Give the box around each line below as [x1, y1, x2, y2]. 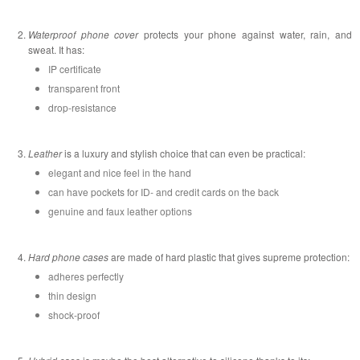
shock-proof [48, 307, 100, 321]
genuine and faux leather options [48, 203, 192, 218]
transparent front [48, 80, 120, 95]
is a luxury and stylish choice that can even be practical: [62, 145, 305, 160]
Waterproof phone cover [28, 27, 139, 41]
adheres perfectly [48, 268, 124, 283]
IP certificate [48, 61, 101, 76]
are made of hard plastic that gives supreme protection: [108, 249, 350, 264]
